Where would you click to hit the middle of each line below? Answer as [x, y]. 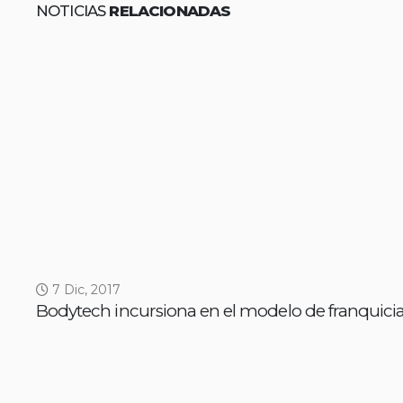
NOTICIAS [73, 11]
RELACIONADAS [170, 11]
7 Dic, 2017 [85, 290]
